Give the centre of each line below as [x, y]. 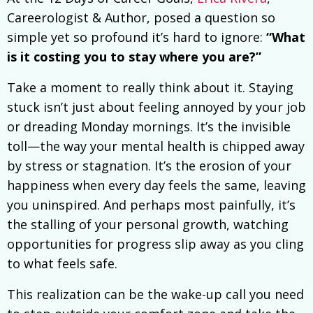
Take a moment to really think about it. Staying [150, 88]
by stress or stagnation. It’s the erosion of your [149, 166]
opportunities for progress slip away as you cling [155, 244]
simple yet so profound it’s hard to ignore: [137, 37]
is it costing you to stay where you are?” [134, 57]
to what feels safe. [62, 264]
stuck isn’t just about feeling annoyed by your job [156, 107]
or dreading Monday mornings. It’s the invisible [149, 127]
